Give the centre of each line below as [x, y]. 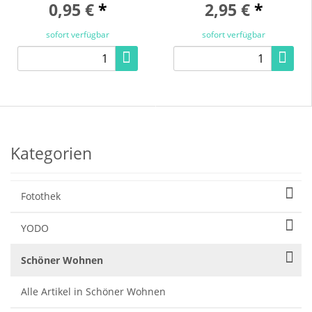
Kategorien [51, 153]
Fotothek [41, 196]
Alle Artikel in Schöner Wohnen [93, 291]
